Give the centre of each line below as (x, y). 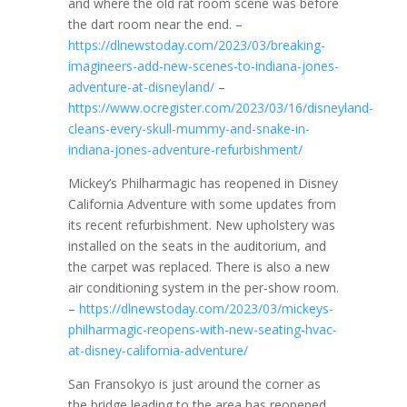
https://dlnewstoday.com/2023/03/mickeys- (206, 308)
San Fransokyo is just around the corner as (194, 384)
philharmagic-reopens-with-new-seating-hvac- (202, 329)
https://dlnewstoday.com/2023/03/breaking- (196, 45)
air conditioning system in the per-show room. (203, 288)
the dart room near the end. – (155, 24)
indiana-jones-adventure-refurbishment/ (185, 149)
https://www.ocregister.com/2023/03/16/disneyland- (220, 108)
